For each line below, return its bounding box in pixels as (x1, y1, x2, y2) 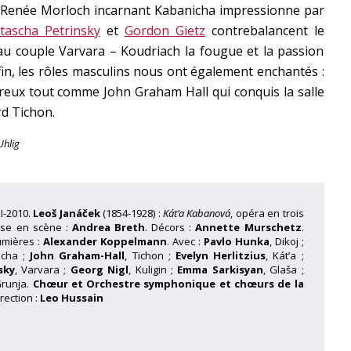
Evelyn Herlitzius (175, 248, 266, 262)
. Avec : (166, 234, 204, 248)
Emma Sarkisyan (177, 262, 263, 277)
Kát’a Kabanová (162, 206, 231, 220)
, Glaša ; (262, 262, 304, 277)
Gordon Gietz (124, 22, 205, 39)
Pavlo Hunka (203, 234, 270, 248)
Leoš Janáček (33, 206, 100, 220)
